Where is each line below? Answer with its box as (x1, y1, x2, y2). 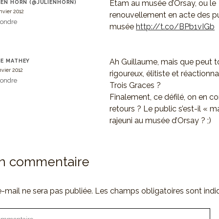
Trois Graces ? (109, 80, 161, 90)
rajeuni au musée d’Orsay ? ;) (109, 115, 211, 125)
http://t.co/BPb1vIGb (136, 22, 215, 31)
